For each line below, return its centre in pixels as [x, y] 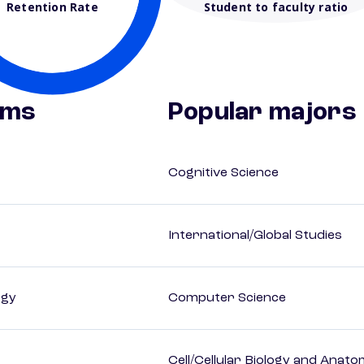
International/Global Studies [255, 236]
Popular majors [262, 113]
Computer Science [227, 299]
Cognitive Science [223, 173]
